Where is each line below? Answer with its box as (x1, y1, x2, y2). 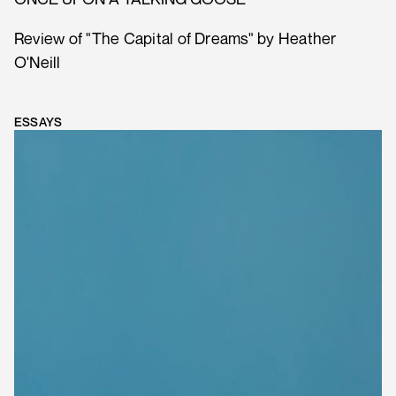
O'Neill (14, 52, 61, 72)
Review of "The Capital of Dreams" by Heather (14, 28, 337, 49)
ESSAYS (14, 114, 63, 130)
